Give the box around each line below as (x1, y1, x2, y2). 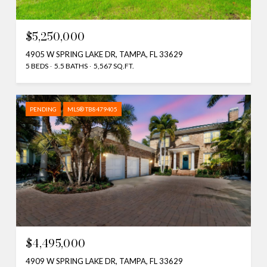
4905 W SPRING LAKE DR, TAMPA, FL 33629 (26, 49, 183, 59)
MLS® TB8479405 (67, 105, 117, 113)
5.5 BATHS (54, 61, 88, 70)
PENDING (30, 105, 57, 113)
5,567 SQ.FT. (94, 61, 134, 70)
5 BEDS (26, 61, 48, 70)
